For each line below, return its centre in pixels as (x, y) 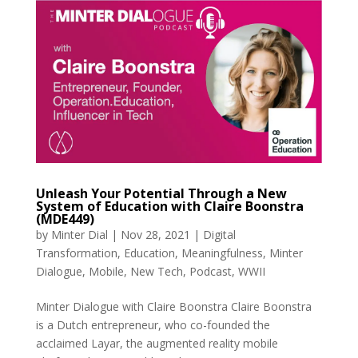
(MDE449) (65, 219)
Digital (219, 234)
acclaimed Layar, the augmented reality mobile (157, 343)
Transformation (76, 253)
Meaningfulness (222, 253)
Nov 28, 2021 (155, 234)
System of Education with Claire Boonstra (169, 206)
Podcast (210, 271)
